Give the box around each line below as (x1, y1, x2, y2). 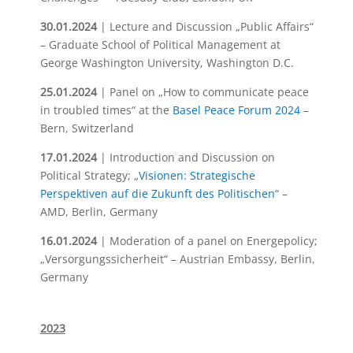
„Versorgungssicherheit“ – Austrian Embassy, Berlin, (39, 251, 315, 266)
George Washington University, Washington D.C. (39, 55, 294, 70)
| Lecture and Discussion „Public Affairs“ (99, 19, 314, 34)
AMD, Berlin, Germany (39, 204, 158, 219)
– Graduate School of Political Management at (39, 37, 281, 52)
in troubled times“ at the (39, 102, 173, 117)
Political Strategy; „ (39, 168, 139, 183)
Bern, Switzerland (39, 121, 134, 136)
